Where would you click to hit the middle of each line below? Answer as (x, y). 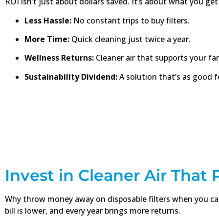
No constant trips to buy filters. (131, 20)
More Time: (47, 39)
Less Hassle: (48, 20)
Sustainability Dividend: (71, 77)
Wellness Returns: (59, 58)
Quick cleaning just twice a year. (130, 39)
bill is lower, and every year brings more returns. (93, 211)
